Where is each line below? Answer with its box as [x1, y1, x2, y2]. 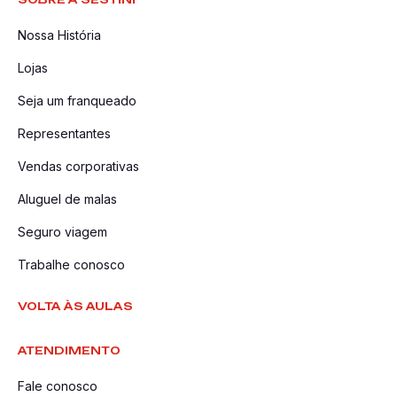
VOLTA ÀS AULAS [18, 300, 133, 313]
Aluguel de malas [18, 191, 117, 206]
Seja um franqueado [18, 93, 136, 108]
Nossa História [18, 27, 101, 43]
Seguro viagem [18, 224, 107, 239]
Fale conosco [18, 378, 97, 393]
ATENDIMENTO [18, 344, 121, 357]
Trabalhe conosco [18, 257, 125, 272]
